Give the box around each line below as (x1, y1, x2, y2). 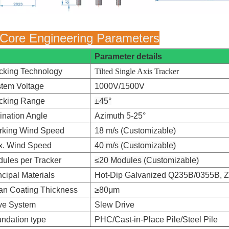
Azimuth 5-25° (95, 111, 146, 121)
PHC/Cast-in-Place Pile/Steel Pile (95, 215, 218, 224)
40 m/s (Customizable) (95, 141, 176, 150)
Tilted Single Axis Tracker (95, 67, 179, 76)
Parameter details (95, 52, 163, 61)
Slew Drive (95, 200, 135, 210)
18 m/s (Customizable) (95, 126, 176, 135)
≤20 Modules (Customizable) (95, 156, 199, 165)
